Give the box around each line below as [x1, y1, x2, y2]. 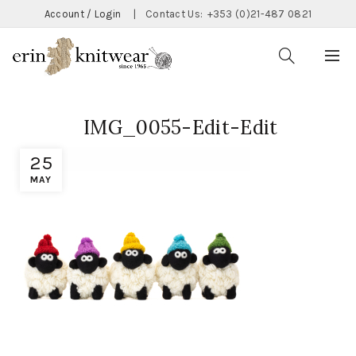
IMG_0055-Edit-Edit [83, 115, 278, 140]
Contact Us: [145, 8, 206, 20]
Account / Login [44, 8, 122, 20]
